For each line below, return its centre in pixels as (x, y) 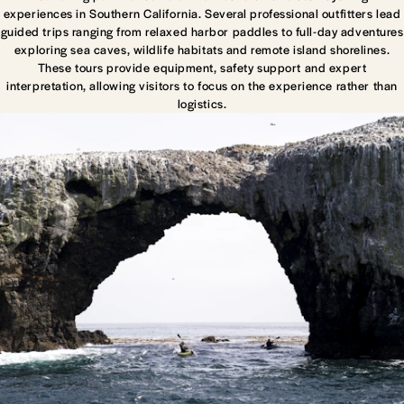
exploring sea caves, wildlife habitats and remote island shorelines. (202, 49)
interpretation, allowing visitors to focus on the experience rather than (202, 85)
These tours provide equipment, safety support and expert (202, 67)
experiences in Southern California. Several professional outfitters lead (202, 13)
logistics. (202, 103)
